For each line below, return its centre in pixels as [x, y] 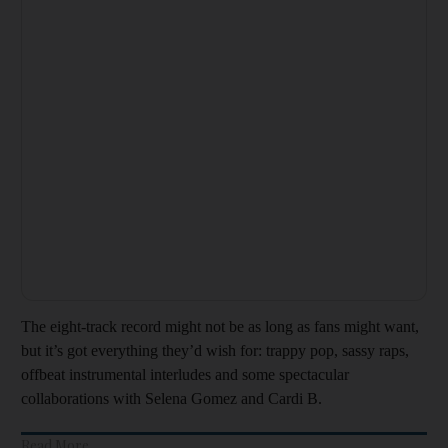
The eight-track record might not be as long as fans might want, [220, 326]
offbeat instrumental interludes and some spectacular [185, 374]
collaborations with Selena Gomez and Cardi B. [171, 398]
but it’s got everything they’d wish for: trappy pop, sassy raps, [215, 350]
